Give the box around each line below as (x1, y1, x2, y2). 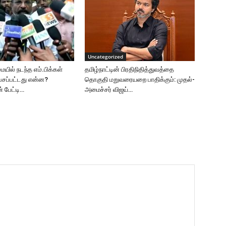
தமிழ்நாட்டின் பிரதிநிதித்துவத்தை (85, 66, 174, 74)
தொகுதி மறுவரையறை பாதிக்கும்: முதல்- (85, 76, 195, 84)
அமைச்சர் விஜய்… (85, 86, 133, 94)
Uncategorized (88, 53, 123, 61)
